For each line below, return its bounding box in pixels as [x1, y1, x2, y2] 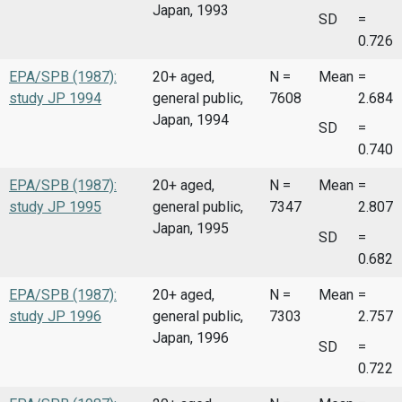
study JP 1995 [9, 198, 101, 216]
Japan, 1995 [153, 220, 229, 238]
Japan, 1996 [153, 328, 229, 346]
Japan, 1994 [153, 110, 229, 128]
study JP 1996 [9, 307, 101, 325]
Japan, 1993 [153, 2, 229, 20]
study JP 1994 [9, 89, 101, 107]
